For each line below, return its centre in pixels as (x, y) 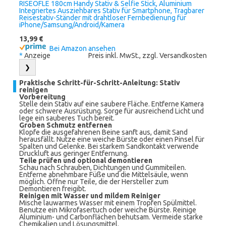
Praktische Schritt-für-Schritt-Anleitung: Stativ (100, 83)
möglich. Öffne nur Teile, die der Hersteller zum (94, 182)
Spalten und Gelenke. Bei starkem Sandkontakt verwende (109, 146)
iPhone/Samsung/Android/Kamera (72, 25)
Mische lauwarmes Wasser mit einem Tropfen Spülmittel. (108, 203)
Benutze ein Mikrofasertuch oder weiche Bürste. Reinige (108, 210)
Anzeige (37, 55)
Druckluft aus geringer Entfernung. (74, 153)
